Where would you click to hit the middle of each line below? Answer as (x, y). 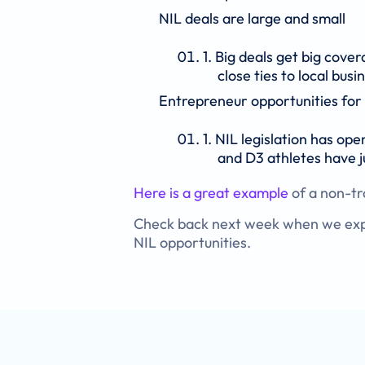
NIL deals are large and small (252, 18)
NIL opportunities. (192, 242)
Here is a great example (211, 192)
